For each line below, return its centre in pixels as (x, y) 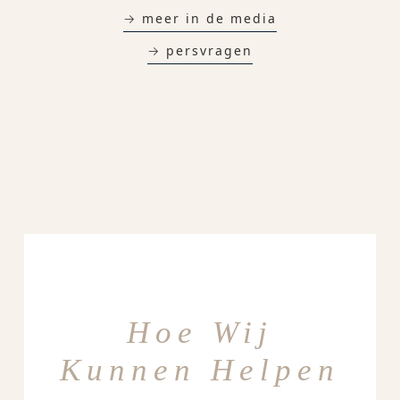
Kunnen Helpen (200, 370)
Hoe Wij (200, 332)
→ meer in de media (200, 18)
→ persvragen (200, 50)
